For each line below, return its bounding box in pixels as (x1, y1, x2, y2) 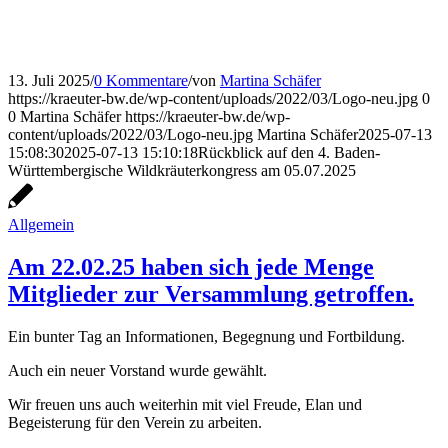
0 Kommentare (94, 72, 188, 90)
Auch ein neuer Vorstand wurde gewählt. (8, 362, 267, 380)
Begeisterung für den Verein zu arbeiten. (8, 414, 262, 432)
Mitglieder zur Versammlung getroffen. (8, 281, 414, 308)
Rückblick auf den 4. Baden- (198, 144, 380, 162)
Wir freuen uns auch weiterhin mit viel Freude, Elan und (8, 396, 362, 414)
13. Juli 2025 (8, 72, 90, 90)
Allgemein (8, 216, 74, 234)
